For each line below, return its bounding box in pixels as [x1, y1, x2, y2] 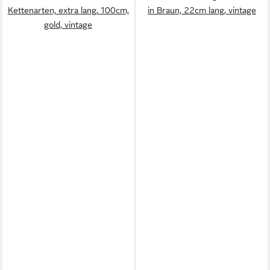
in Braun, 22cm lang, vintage [148, 5, 256, 15]
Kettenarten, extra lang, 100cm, [7, 5, 129, 15]
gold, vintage [44, 20, 92, 30]
